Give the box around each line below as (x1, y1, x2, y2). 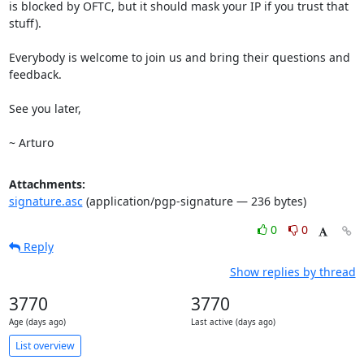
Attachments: (8, 176, 85, 192)
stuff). (8, 15, 41, 31)
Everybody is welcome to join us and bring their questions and (8, 50, 350, 65)
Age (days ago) (8, 317, 66, 327)
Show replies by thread (229, 264, 356, 279)
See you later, (8, 101, 81, 116)
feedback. (8, 67, 62, 82)
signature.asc (8, 193, 83, 209)
